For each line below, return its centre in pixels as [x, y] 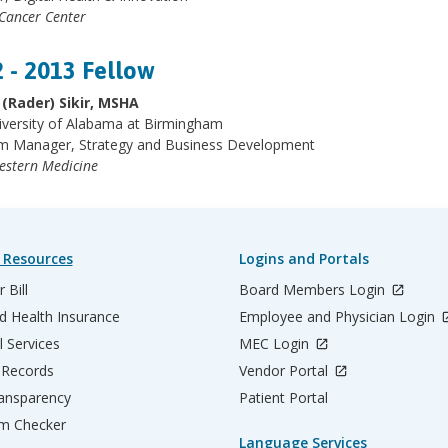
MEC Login [276, 343]
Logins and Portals [304, 258]
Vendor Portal [285, 370]
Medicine [67, 165]
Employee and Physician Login [339, 316]
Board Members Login [314, 289]
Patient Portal [283, 397]
